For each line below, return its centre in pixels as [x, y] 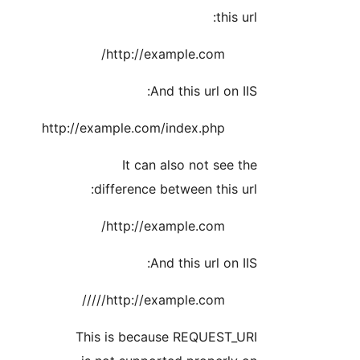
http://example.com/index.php [231, 128]
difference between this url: [273, 189]
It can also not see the [287, 165]
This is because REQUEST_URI [264, 337]
